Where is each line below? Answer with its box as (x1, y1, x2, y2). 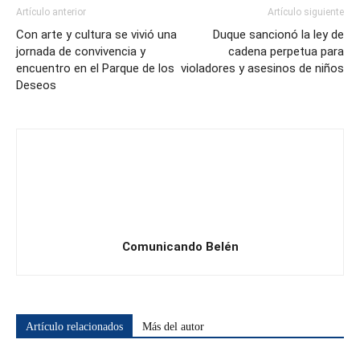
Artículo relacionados (26, 321, 123, 333)
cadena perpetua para (228, 44, 344, 59)
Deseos (16, 78, 56, 92)
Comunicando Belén (121, 239, 239, 254)
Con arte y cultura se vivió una (16, 27, 177, 42)
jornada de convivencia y (16, 44, 145, 59)
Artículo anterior (16, 6, 86, 18)
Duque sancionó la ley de (213, 27, 344, 42)
